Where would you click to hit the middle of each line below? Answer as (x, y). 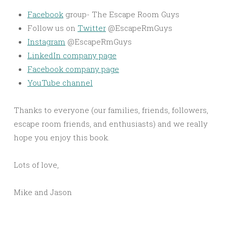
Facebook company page (73, 69)
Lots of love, (36, 165)
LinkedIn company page (72, 55)
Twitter (92, 28)
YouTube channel (60, 83)
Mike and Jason (43, 192)
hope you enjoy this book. (62, 138)
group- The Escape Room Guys (121, 14)
